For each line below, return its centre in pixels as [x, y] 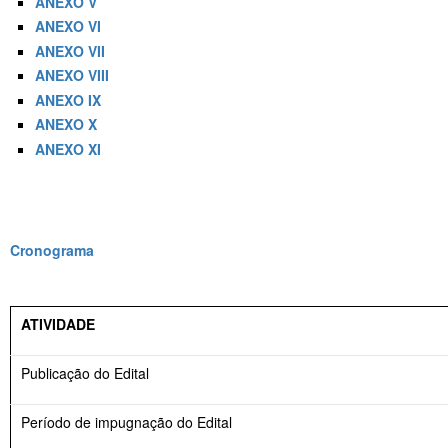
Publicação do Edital [85, 372]
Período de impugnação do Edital [126, 421]
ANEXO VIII [72, 75]
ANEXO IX [68, 99]
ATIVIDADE [58, 323]
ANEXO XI [68, 148]
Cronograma [52, 249]
